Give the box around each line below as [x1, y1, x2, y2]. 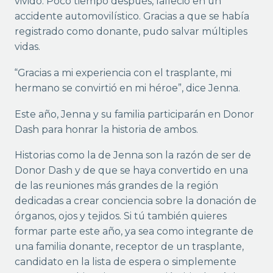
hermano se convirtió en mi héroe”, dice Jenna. [14, 82, 240, 94]
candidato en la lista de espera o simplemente [14, 256, 236, 268]
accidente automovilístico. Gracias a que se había [14, 10, 249, 22]
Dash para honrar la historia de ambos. [14, 123, 198, 135]
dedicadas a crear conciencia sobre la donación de [14, 195, 257, 207]
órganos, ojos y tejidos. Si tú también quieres [14, 210, 227, 222]
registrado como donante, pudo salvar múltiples [14, 25, 247, 37]
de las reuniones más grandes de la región [14, 180, 218, 192]
